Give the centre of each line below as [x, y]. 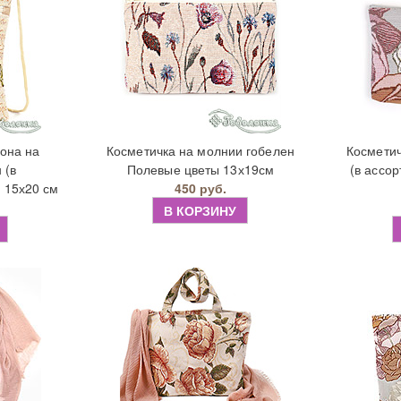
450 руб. [200, 188]
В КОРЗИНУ [200, 210]
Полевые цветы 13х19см [200, 169]
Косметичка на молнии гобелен [200, 150]
